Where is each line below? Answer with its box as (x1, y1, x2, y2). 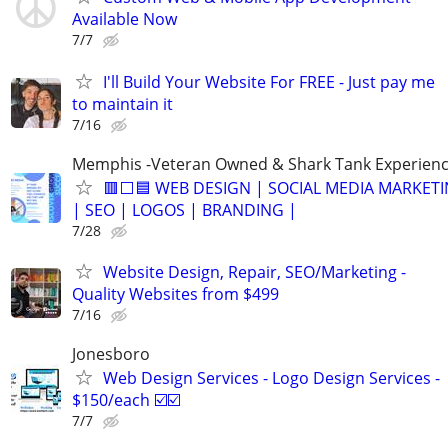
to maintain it (72, 92, 173, 115)
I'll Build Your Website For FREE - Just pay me (103, 70, 435, 93)
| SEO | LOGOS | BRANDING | (72, 198, 297, 221)
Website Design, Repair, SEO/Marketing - (103, 260, 406, 283)
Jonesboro (72, 343, 150, 366)
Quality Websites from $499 (72, 282, 279, 305)
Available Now (72, 8, 177, 31)
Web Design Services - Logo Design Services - (103, 367, 440, 390)
